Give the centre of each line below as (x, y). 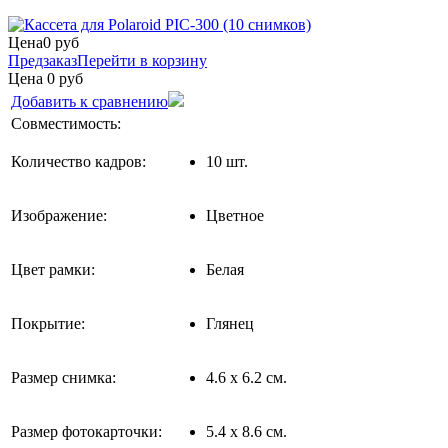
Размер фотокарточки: (86, 431)
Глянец (230, 323)
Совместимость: (66, 123)
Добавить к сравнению (89, 101)
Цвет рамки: (53, 269)
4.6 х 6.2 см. (246, 377)
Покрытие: (48, 323)
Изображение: (59, 215)
